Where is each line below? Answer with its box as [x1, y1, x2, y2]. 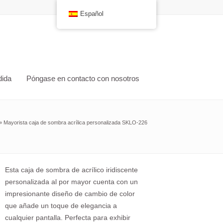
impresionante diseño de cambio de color [5, 190, 135, 198]
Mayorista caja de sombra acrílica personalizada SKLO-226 [3, 119, 147, 125]
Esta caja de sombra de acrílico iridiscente [5, 166, 138, 174]
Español [80, 10, 104, 17]
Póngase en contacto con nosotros [26, 74, 139, 83]
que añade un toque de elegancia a [5, 202, 117, 210]
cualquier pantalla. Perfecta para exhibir [5, 214, 130, 222]
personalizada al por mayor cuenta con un [5, 178, 138, 186]
